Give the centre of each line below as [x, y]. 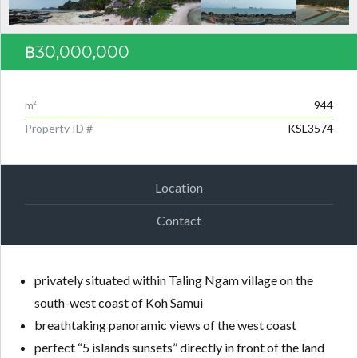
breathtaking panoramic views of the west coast [165, 324]
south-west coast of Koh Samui [118, 302]
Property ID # [59, 128]
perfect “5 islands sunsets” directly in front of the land [179, 347]
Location [179, 188]
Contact [179, 220]
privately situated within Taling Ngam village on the [173, 280]
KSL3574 [310, 128]
